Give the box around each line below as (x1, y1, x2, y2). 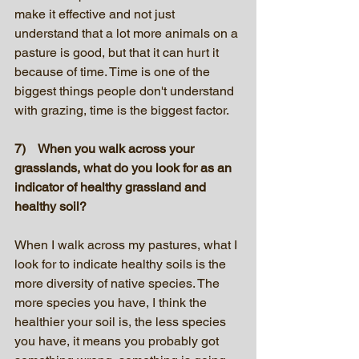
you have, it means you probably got (14, 333, 222, 349)
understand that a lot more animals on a (14, 25, 241, 41)
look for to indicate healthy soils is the (14, 256, 229, 272)
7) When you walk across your (14, 140, 197, 156)
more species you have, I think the (14, 294, 210, 310)
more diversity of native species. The (14, 275, 223, 291)
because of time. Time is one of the (14, 63, 213, 79)
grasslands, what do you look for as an (14, 159, 235, 175)
